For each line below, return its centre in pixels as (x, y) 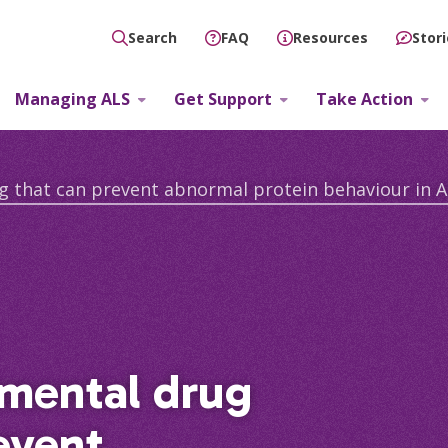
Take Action (364, 99)
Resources (331, 37)
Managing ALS (72, 99)
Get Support (222, 99)
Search (153, 37)
